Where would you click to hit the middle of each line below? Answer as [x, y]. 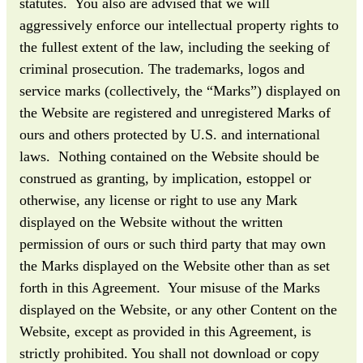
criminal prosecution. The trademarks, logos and [162, 68]
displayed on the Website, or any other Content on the [178, 309]
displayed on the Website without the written [151, 222]
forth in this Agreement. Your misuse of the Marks [170, 287]
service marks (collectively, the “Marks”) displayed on [180, 90]
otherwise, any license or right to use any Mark [158, 200]
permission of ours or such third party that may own [173, 243]
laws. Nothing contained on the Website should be [169, 156]
